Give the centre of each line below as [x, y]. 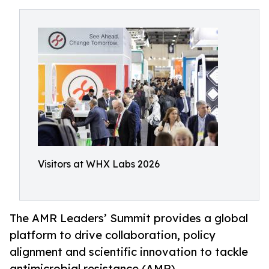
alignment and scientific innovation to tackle [129, 252]
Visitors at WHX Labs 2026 [99, 164]
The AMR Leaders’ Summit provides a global [129, 218]
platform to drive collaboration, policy [113, 235]
